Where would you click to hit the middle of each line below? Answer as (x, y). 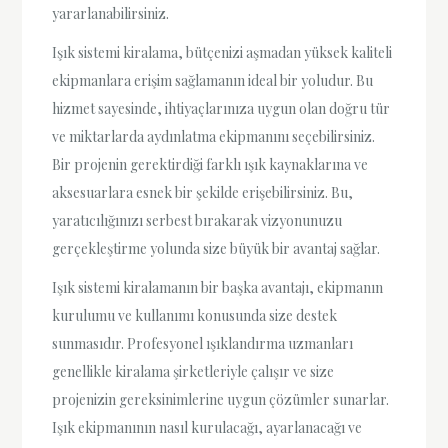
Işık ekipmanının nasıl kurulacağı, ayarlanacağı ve (207, 428)
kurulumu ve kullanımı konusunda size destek (195, 316)
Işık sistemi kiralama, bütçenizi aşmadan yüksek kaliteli (222, 53)
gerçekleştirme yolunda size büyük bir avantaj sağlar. (216, 249)
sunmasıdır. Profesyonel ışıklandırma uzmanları (203, 344)
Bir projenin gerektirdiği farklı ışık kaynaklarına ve (210, 165)
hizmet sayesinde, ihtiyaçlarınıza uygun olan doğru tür (221, 109)
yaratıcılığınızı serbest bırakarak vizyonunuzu (197, 221)
